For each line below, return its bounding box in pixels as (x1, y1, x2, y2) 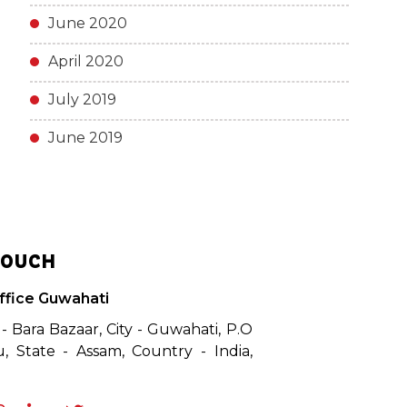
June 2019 (47, 129, 123, 146)
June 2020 (47, 15, 127, 32)
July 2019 (47, 91, 116, 108)
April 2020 (47, 53, 124, 70)
